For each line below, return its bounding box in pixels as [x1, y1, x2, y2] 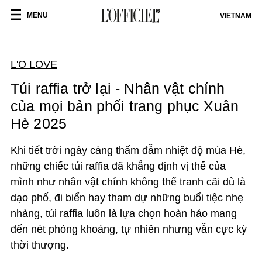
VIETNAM [220, 12, 251, 20]
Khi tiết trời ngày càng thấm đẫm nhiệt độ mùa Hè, [11, 144, 246, 156]
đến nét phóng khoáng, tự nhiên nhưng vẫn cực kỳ [11, 223, 247, 235]
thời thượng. [11, 239, 69, 251]
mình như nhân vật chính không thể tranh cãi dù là [11, 176, 246, 188]
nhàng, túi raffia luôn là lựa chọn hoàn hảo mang [11, 208, 237, 219]
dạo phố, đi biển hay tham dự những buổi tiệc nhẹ [11, 192, 243, 204]
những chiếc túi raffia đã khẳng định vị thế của [11, 160, 226, 172]
